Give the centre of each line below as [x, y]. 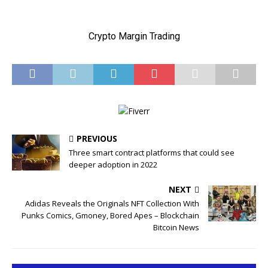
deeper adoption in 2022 [113, 164]
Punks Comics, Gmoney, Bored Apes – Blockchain [110, 215]
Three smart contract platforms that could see [152, 152]
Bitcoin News [176, 227]
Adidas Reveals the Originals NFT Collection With [112, 203]
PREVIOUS [97, 138]
